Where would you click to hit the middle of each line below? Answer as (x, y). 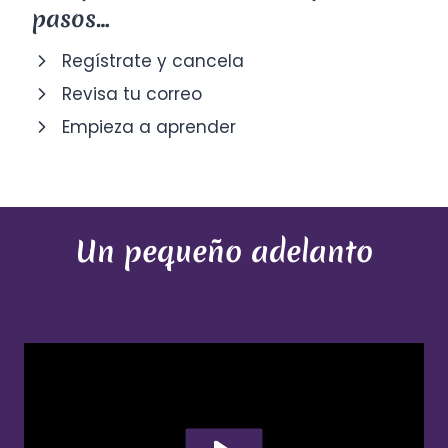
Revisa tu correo (132, 93)
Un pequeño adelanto (224, 252)
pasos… (71, 19)
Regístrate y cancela (153, 60)
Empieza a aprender (149, 126)
